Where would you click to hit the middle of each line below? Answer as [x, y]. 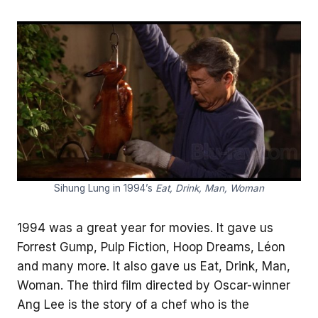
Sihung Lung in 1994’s [105, 188]
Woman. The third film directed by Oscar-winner [154, 285]
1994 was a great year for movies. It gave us [145, 227]
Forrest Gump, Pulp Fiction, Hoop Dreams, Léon [151, 247]
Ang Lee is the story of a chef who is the [133, 304]
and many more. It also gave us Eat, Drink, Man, [154, 266]
